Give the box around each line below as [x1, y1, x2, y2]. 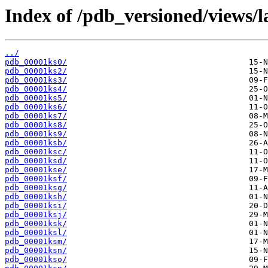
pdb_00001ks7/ [5, 111, 67, 121]
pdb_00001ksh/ [5, 192, 67, 202]
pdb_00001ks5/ [5, 93, 67, 103]
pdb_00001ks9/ [5, 129, 67, 139]
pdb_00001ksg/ [5, 183, 67, 193]
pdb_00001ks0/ [5, 57, 67, 67]
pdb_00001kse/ [5, 165, 67, 175]
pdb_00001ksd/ [5, 156, 67, 166]
